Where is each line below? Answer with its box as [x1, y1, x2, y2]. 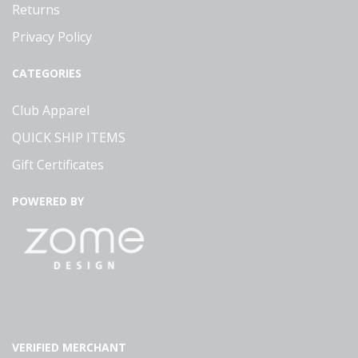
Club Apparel [12, 101, 89, 119]
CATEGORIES [12, 65, 82, 81]
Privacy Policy [12, 27, 92, 46]
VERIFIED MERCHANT [12, 339, 126, 355]
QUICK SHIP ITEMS [12, 128, 125, 146]
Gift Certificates [12, 155, 104, 173]
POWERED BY [12, 193, 84, 209]
